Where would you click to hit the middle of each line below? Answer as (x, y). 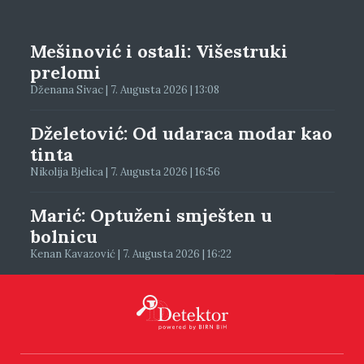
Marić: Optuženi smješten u (151, 215)
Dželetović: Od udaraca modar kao (181, 133)
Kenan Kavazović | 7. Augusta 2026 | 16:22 (130, 253)
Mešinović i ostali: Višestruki (158, 51)
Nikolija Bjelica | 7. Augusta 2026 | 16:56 (125, 171)
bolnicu (63, 236)
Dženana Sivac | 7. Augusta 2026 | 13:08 (124, 89)
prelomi (65, 72)
